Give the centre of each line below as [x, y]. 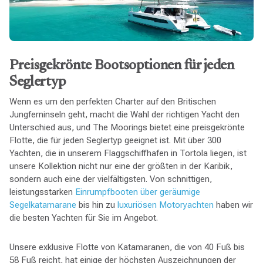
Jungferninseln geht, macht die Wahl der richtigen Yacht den [124, 114]
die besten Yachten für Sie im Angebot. [83, 218]
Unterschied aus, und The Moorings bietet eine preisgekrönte [127, 127]
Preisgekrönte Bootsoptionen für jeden [122, 66]
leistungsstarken [42, 192]
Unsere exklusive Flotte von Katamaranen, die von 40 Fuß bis [127, 247]
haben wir [233, 205]
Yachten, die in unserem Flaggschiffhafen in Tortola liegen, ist [128, 153]
